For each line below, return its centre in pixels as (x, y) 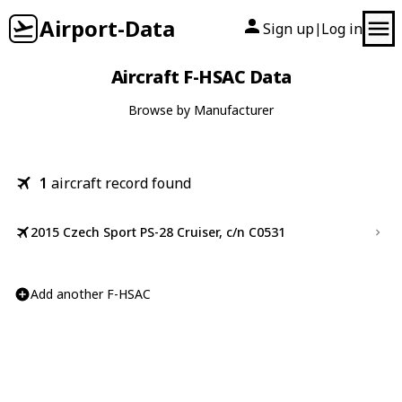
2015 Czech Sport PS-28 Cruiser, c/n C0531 (158, 232)
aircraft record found (121, 183)
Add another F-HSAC (91, 294)
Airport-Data (107, 28)
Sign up (288, 29)
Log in (342, 29)
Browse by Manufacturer (201, 110)
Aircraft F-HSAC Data (201, 77)
